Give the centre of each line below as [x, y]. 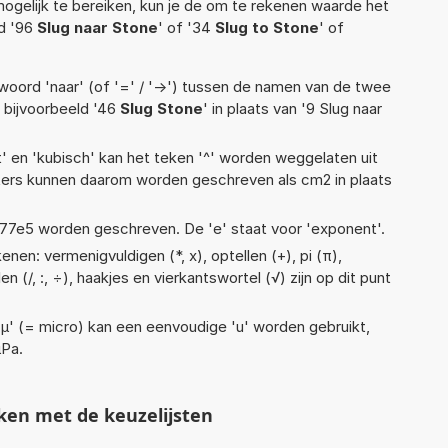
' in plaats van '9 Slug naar [292, 108]
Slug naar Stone [97, 27]
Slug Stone [161, 108]
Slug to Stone [267, 27]
